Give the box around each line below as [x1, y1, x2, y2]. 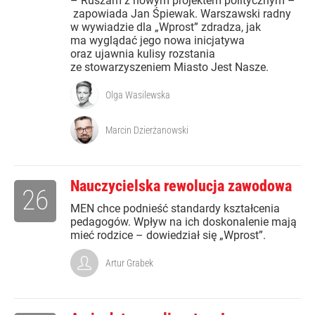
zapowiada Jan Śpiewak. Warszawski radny [70, 7, 291, 21]
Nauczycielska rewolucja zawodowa [70, 177, 292, 195]
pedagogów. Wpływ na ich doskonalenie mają [70, 215, 297, 229]
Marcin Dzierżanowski [105, 124, 188, 136]
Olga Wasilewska [105, 89, 170, 101]
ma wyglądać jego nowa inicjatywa [70, 34, 245, 48]
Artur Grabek [105, 257, 153, 269]
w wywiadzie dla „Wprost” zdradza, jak [70, 20, 261, 34]
